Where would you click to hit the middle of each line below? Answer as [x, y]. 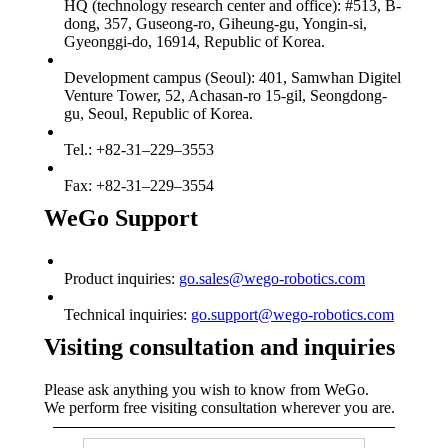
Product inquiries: [121, 279]
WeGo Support [121, 218]
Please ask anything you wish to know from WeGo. [206, 390]
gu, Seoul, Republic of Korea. [158, 114]
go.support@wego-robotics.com [292, 315]
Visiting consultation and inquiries [219, 347]
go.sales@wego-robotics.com [272, 279]
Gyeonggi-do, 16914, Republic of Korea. [194, 42]
